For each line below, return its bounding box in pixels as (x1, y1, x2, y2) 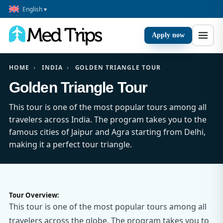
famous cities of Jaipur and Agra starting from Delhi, (9, 126, 206, 137)
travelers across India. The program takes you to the (9, 114, 207, 125)
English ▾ (22, 4, 47, 13)
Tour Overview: (9, 191, 59, 200)
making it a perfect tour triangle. (9, 139, 132, 150)
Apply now (152, 31, 185, 39)
